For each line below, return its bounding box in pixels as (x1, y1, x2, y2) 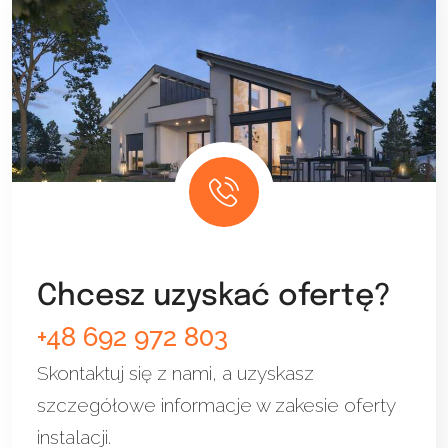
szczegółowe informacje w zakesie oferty (37, 393, 396, 416)
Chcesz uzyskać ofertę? (37, 280, 392, 312)
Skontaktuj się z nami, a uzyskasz (37, 361, 315, 384)
